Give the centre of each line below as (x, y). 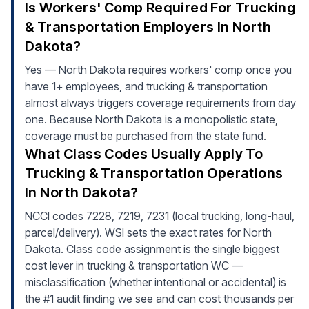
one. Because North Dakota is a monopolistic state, (151, 119)
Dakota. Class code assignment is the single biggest (152, 249)
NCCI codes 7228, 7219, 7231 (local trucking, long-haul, (160, 216)
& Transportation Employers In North (148, 27)
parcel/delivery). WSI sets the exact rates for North (148, 232)
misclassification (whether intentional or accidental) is (156, 282)
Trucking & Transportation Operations (154, 173)
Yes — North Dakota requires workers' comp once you (158, 70)
